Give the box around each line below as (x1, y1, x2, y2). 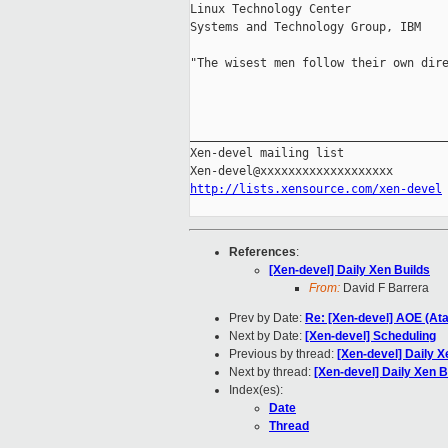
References (229, 245, 296, 260)
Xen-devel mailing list (190, 146, 344, 161)
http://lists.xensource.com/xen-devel (190, 182, 442, 197)
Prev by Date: (229, 311, 305, 326)
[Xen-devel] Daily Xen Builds (269, 263, 430, 278)
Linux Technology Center (190, 2, 351, 17)
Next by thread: (229, 365, 314, 380)
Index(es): (229, 383, 283, 398)
